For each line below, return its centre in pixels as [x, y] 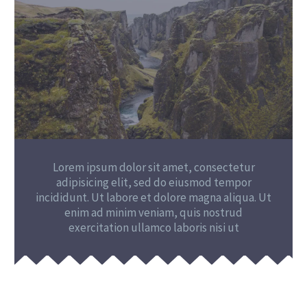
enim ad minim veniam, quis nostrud [153, 212]
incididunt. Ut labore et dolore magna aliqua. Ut [153, 197]
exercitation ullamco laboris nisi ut [153, 227]
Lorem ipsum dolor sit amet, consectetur [153, 167]
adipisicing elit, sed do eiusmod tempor [153, 182]
